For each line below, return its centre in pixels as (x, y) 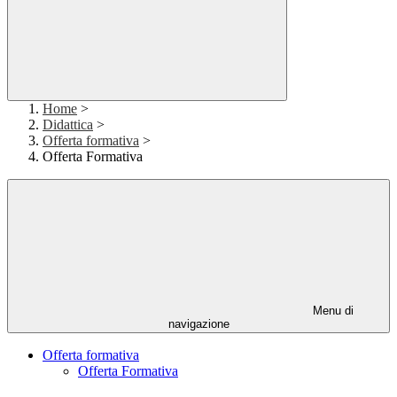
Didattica (68, 125)
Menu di (331, 311)
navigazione (198, 324)
